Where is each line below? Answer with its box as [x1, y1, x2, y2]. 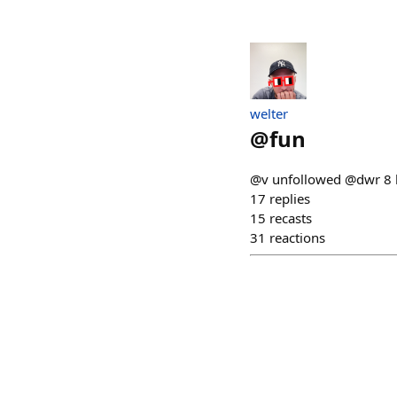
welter [250, 105, 288, 122]
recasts [269, 209, 312, 227]
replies [269, 190, 310, 207]
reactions [269, 229, 325, 246]
